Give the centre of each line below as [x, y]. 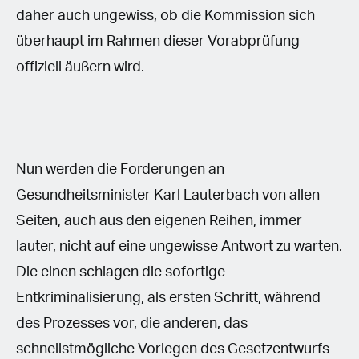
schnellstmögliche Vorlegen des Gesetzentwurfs [173, 349]
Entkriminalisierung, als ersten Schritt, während [168, 298]
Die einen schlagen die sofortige [121, 272]
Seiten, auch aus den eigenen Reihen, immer [159, 221]
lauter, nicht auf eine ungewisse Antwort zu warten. [179, 246]
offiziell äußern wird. [82, 67]
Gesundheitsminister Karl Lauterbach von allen [168, 195]
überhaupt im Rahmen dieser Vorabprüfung [158, 41]
